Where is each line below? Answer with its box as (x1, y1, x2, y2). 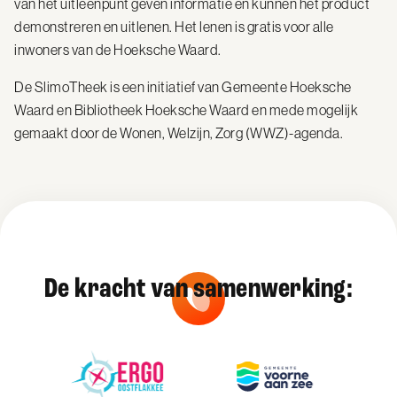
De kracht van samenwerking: (43, 270, 354, 306)
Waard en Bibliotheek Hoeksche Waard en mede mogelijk (14, 102, 358, 118)
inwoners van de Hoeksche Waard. (14, 42, 222, 58)
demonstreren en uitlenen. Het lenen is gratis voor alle (14, 19, 334, 35)
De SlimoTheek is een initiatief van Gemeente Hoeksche (14, 79, 352, 95)
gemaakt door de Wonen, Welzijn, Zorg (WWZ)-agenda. (14, 125, 343, 141)
